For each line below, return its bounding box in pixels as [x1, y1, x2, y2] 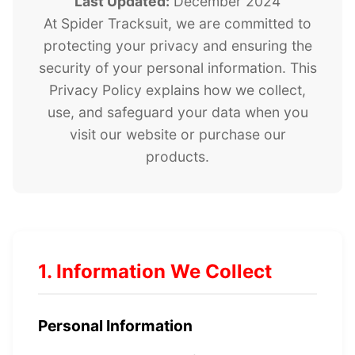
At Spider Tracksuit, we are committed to [44, 15, 311, 32]
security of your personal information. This [38, 59, 317, 76]
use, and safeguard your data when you [47, 104, 308, 120]
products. [146, 148, 209, 165]
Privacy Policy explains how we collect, [49, 82, 306, 98]
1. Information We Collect [38, 260, 272, 283]
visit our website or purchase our [69, 126, 286, 143]
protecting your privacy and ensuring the [43, 37, 312, 54]
